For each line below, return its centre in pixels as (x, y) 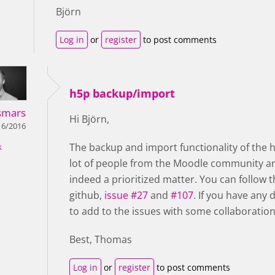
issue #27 (126, 195)
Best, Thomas (101, 239)
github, (87, 195)
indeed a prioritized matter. (133, 179)
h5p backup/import (122, 93)
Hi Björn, (89, 119)
